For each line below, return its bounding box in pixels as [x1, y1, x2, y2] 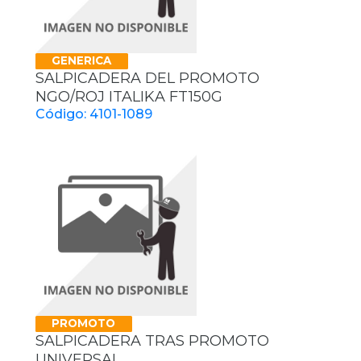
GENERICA [52, 54, 112, 68]
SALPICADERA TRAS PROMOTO [35, 331, 269, 350]
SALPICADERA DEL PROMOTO [35, 68, 259, 87]
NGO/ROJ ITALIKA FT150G [35, 87, 222, 106]
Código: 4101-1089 [35, 106, 152, 122]
